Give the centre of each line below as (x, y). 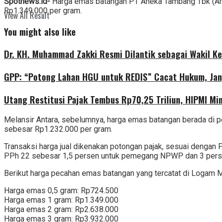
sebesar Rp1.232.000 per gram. (58, 129)
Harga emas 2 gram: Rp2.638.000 (61, 210)
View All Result (27, 15)
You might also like (40, 31)
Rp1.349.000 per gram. (43, 10)
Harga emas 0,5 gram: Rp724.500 (61, 191)
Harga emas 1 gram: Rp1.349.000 (61, 200)
